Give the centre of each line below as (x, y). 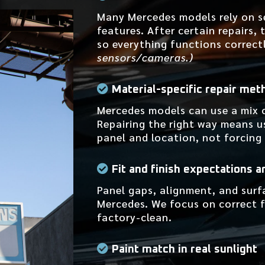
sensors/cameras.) (146, 57)
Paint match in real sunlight (185, 250)
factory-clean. (135, 217)
